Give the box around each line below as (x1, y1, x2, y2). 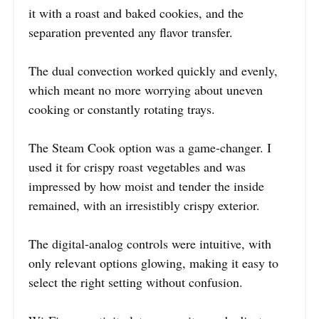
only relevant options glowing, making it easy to (28, 253, 278, 271)
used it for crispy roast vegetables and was (28, 157, 246, 175)
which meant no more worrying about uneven (28, 80, 263, 98)
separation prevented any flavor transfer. (28, 23, 233, 41)
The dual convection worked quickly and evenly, (28, 61, 278, 79)
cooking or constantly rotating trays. (28, 100, 215, 117)
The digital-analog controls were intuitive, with (28, 234, 271, 252)
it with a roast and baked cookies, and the (28, 4, 244, 21)
